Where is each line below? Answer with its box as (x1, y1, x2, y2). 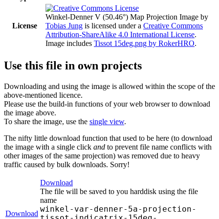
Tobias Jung (45, 21, 83, 30)
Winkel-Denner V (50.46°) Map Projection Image (45, 12, 198, 21)
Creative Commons (143, 21, 203, 30)
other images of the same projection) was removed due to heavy (4, 151, 200, 160)
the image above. (4, 108, 56, 117)
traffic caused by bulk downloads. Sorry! (4, 160, 130, 169)
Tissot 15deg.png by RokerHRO (94, 39, 195, 47)
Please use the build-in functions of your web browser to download (4, 99, 210, 108)
